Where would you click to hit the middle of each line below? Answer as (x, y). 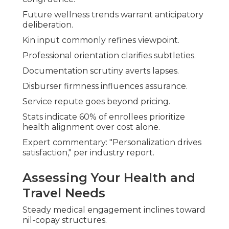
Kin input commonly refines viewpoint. (101, 40)
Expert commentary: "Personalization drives (112, 143)
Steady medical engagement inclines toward (114, 210)
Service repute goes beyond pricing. (96, 102)
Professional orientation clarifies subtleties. (109, 56)
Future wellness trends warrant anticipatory (113, 15)
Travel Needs (64, 193)
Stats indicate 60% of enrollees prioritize (104, 117)
